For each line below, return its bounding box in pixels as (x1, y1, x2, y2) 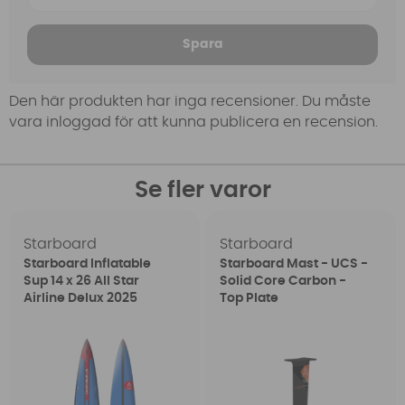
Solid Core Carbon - (219, 275, 346, 288)
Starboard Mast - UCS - (219, 258, 368, 271)
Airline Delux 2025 (24, 292, 138, 306)
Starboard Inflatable (24, 258, 152, 271)
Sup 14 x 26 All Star (24, 275, 140, 288)
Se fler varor (134, 179, 271, 202)
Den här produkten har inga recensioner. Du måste (9, 93, 371, 108)
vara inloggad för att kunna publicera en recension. (9, 114, 378, 129)
